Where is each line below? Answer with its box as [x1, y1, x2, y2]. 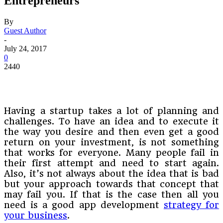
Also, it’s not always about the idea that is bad [4, 168, 219, 179]
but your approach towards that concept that [4, 178, 219, 189]
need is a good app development [4, 199, 164, 210]
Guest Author [4, 26, 46, 35]
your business [4, 210, 67, 221]
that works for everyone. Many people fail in [4, 147, 219, 158]
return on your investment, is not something [4, 136, 219, 147]
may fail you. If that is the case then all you [4, 189, 219, 200]
